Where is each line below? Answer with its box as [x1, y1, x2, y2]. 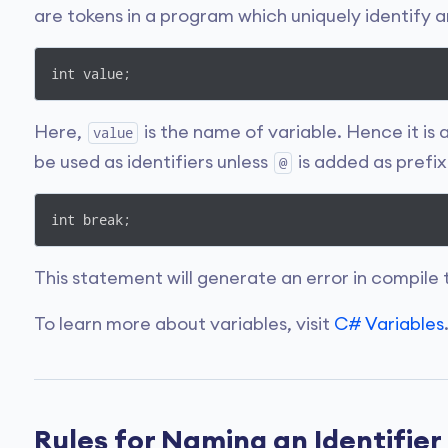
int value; [51, 66, 131, 82]
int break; [51, 212, 131, 228]
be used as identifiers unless [34, 153, 272, 171]
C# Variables [334, 315, 444, 333]
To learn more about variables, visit [34, 315, 334, 333]
